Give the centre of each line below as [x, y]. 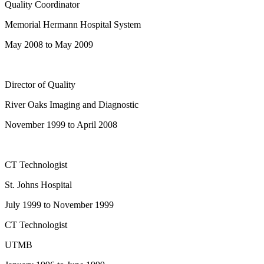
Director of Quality [40, 84]
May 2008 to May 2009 [49, 44]
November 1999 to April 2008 [61, 124]
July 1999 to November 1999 [59, 204]
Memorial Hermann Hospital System [73, 24]
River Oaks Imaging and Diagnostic [72, 104]
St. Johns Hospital [38, 184]
